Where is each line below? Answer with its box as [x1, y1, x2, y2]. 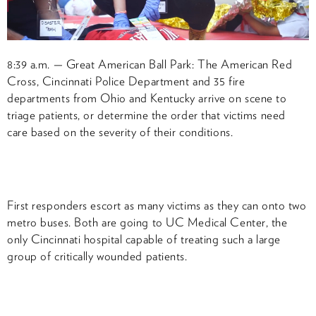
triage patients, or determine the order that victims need [7, 108, 286, 123]
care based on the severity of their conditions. [7, 125, 233, 140]
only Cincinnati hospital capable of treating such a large [7, 232, 281, 247]
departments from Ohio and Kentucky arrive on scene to [7, 91, 287, 106]
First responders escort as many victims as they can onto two [7, 198, 307, 213]
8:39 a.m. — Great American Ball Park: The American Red [7, 57, 293, 72]
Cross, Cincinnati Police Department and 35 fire [7, 74, 245, 89]
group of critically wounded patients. [7, 249, 188, 264]
